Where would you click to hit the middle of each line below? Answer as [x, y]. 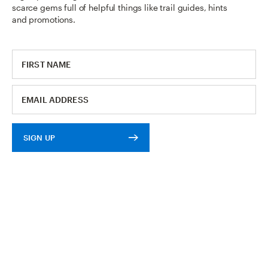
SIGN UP [39, 137]
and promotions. [44, 19]
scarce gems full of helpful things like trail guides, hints [120, 7]
